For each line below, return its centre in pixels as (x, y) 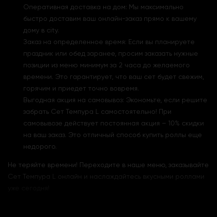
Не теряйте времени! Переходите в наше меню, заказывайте (108, 165)
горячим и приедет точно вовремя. (81, 88)
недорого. (40, 147)
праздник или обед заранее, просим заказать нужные (111, 54)
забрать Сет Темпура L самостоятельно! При (97, 112)
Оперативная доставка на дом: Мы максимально (103, 7)
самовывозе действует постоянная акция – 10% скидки (114, 123)
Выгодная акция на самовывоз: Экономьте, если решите (115, 100)
